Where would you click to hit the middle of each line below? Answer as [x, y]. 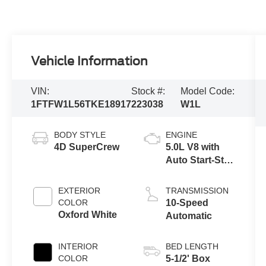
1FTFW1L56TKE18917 [81, 104]
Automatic [189, 216]
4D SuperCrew [87, 147]
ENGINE [181, 135]
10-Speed [187, 203]
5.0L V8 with [192, 147]
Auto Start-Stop [200, 160]
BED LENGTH [192, 247]
